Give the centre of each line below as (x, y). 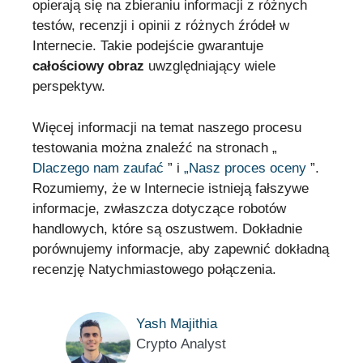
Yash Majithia (177, 323)
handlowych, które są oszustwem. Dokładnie (167, 228)
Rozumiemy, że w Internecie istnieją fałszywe (171, 188)
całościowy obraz (88, 66)
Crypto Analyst (181, 344)
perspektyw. (69, 87)
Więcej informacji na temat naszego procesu (167, 127)
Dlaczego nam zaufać (98, 168)
